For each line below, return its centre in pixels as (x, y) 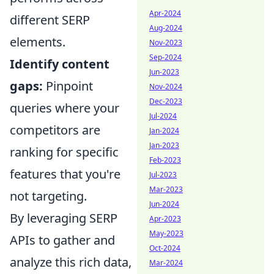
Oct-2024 (165, 248)
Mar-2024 (166, 263)
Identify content (60, 64)
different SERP (50, 20)
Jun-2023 (164, 72)
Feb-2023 (165, 160)
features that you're (65, 174)
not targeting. (48, 196)
